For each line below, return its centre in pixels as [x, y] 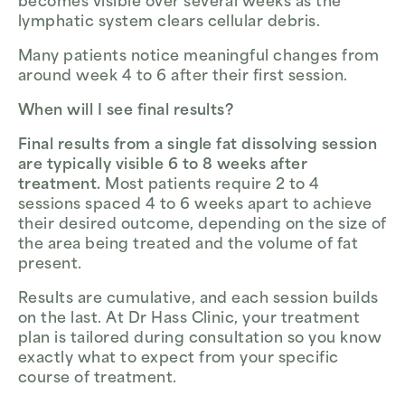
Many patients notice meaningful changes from [199, 57]
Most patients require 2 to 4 [210, 186]
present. [50, 265]
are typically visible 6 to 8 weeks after [163, 166]
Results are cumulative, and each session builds [198, 300]
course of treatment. [98, 379]
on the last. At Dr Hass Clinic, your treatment [189, 320]
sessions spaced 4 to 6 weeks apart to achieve [195, 206]
